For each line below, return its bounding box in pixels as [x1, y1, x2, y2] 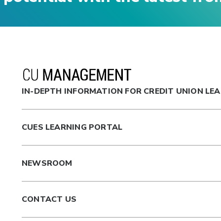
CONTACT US [22, 194, 77, 205]
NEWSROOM [22, 158, 73, 169]
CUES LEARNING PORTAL [22, 122, 123, 133]
